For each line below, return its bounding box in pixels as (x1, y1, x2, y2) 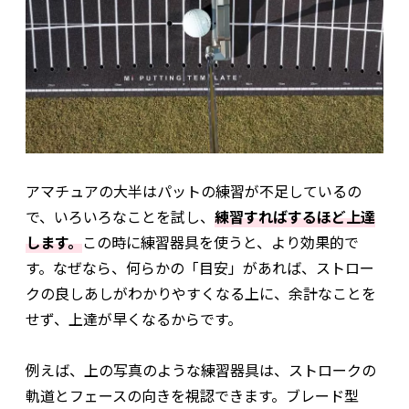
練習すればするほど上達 (215, 205, 375, 228)
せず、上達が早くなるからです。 (26, 308, 242, 330)
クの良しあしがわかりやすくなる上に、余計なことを (26, 282, 376, 305)
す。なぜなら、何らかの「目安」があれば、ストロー (26, 257, 374, 279)
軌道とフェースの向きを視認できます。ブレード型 (26, 384, 359, 407)
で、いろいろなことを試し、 (26, 205, 215, 228)
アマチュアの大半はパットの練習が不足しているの (26, 180, 362, 203)
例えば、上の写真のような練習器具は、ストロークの (26, 359, 376, 382)
